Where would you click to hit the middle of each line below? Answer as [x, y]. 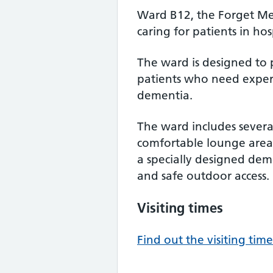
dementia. [165, 95]
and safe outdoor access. [203, 176]
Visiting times [180, 208]
